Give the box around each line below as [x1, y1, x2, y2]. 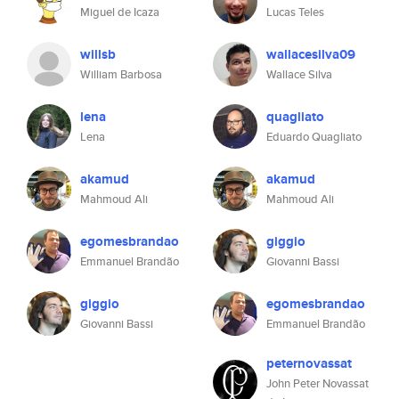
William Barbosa [80, 66, 162, 83]
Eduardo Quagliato [266, 128, 362, 145]
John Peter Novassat [266, 375, 369, 392]
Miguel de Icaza [80, 4, 159, 20]
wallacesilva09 [266, 45, 355, 64]
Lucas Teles [266, 4, 324, 20]
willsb [80, 45, 116, 64]
